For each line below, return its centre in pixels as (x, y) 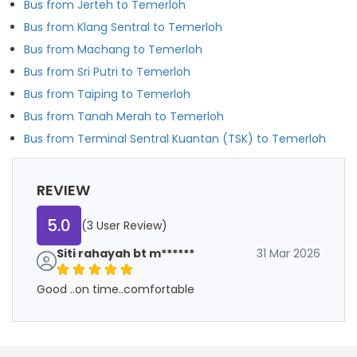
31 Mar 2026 (288, 253)
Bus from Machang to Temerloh (113, 49)
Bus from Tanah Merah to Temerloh (124, 116)
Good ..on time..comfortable (116, 289)
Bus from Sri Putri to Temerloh (107, 71)
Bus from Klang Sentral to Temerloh (123, 27)
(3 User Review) (124, 225)
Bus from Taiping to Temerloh (107, 94)
